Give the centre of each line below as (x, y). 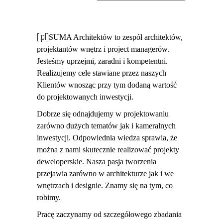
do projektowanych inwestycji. (85, 97)
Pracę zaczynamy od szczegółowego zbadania (109, 214)
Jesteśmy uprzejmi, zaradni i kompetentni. (102, 61)
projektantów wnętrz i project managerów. (103, 49)
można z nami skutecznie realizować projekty (108, 149)
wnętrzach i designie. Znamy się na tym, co (105, 185)
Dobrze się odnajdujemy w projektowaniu (103, 113)
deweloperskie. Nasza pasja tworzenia (97, 161)
